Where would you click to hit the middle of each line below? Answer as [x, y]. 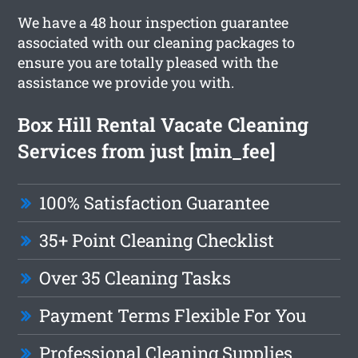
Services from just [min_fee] [147, 151]
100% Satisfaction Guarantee [155, 202]
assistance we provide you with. [126, 82]
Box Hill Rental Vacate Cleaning [163, 124]
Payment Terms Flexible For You [173, 315]
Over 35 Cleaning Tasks [135, 277]
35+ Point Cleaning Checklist [157, 240]
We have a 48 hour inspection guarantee [153, 22]
